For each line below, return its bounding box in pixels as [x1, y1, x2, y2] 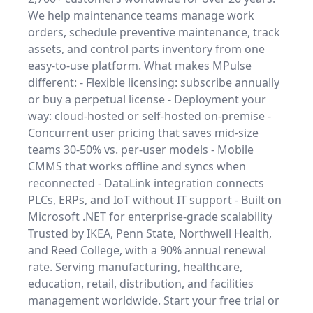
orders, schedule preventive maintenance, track [28, 24, 280, 40]
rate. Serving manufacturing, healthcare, [28, 259, 242, 275]
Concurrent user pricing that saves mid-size [28, 125, 259, 140]
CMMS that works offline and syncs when [28, 159, 246, 174]
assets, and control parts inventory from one [28, 41, 265, 57]
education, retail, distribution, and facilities [28, 276, 254, 291]
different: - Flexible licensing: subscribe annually [28, 75, 279, 90]
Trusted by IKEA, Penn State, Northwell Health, [28, 226, 272, 241]
